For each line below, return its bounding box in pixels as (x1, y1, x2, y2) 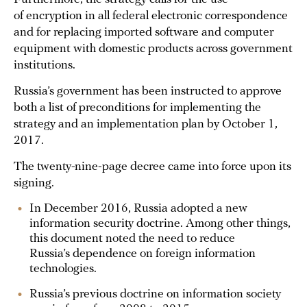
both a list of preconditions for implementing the (14, 101, 261, 114)
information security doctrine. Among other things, (29, 217, 291, 230)
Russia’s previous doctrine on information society (29, 288, 281, 301)
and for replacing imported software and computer (14, 26, 274, 39)
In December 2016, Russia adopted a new (29, 202, 247, 215)
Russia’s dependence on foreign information (29, 247, 256, 260)
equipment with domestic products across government (14, 42, 293, 56)
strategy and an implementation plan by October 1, (14, 118, 278, 131)
